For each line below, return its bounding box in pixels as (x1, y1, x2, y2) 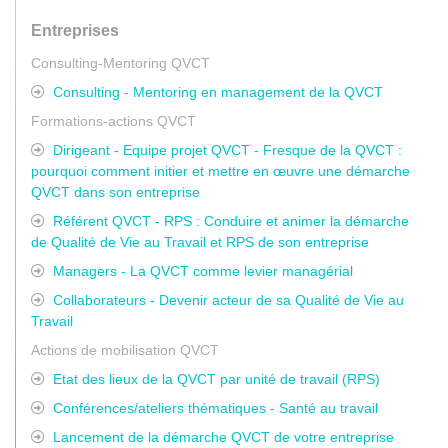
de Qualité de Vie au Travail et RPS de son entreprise (31, 233, 369, 250)
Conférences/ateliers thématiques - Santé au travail (49, 399, 378, 416)
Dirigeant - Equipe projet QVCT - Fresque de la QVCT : (49, 141, 402, 158)
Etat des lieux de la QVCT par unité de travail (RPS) (49, 370, 380, 387)
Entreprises (31, 21, 119, 39)
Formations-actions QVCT (31, 112, 196, 129)
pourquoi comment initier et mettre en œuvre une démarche (31, 162, 410, 179)
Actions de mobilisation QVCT (31, 341, 219, 358)
